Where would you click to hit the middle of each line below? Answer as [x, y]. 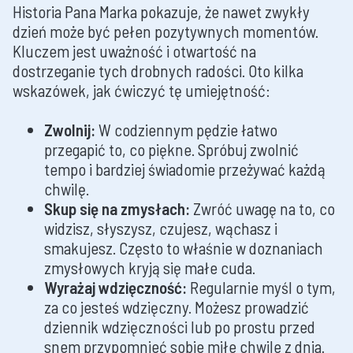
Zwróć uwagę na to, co [262, 209]
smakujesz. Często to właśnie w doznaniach [184, 248]
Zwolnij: [70, 130]
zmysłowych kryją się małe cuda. [150, 268]
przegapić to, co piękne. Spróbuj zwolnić [171, 150]
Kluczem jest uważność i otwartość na [134, 51]
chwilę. [67, 189]
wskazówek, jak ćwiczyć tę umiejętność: [141, 91]
